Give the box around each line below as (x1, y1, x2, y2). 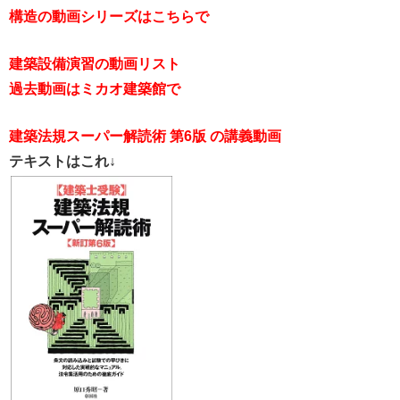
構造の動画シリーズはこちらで (9, 8, 209, 24)
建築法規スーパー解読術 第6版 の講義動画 (9, 128, 281, 144)
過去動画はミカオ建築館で (9, 80, 180, 96)
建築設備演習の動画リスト (9, 55, 180, 71)
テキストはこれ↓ (9, 153, 116, 169)
